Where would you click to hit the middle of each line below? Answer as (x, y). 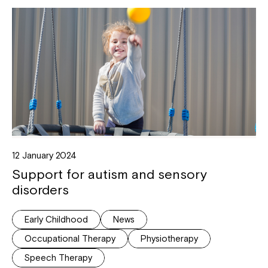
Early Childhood (56, 219)
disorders (40, 189)
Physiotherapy (169, 238)
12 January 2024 (44, 155)
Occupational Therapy (70, 238)
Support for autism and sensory (109, 174)
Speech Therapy (58, 257)
